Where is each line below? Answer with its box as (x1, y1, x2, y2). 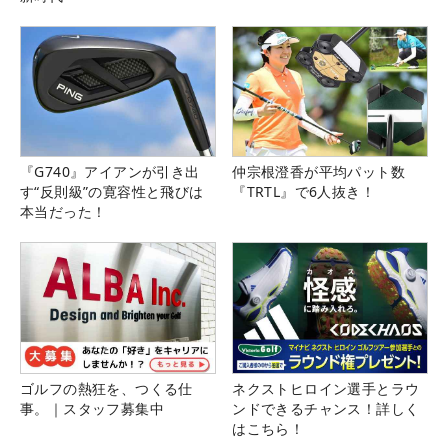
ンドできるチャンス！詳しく (232, 398, 420, 418)
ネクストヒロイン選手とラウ (232, 378, 420, 398)
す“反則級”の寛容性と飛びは (20, 182, 204, 202)
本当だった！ (20, 202, 107, 222)
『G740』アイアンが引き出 (20, 162, 200, 182)
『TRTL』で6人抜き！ (232, 182, 375, 202)
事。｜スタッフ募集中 (20, 398, 164, 418)
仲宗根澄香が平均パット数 (232, 162, 405, 182)
